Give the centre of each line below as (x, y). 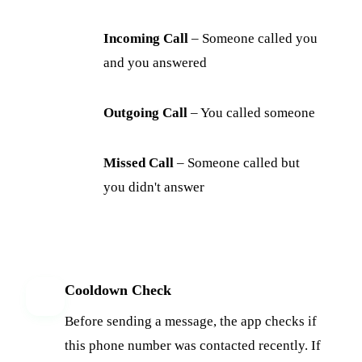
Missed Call (139, 162)
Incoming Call (146, 38)
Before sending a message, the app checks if (191, 321)
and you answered (155, 62)
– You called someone (251, 112)
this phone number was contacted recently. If (193, 345)
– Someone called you (253, 38)
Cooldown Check (118, 290)
